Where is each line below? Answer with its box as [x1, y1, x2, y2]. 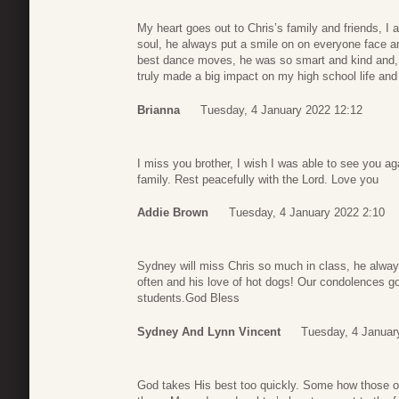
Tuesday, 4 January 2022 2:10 [229, 206, 385, 220]
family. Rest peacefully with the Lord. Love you [137, 172, 379, 186]
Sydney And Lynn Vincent [137, 324, 281, 338]
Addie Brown [137, 206, 208, 220]
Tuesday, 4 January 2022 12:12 [200, 102, 362, 117]
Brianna [137, 102, 180, 117]
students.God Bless [137, 291, 240, 305]
